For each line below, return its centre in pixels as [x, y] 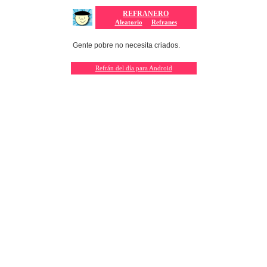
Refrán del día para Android [133, 68]
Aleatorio [128, 22]
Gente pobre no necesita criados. [126, 45]
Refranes [164, 22]
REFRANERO [146, 14]
